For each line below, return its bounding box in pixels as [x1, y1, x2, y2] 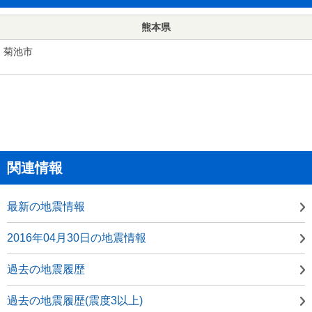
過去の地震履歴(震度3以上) [7, 294, 143, 306]
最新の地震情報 [7, 200, 85, 212]
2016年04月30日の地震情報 [7, 231, 146, 244]
